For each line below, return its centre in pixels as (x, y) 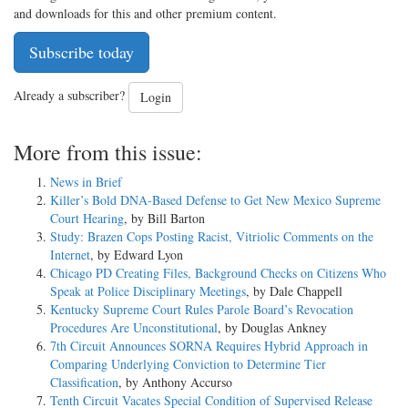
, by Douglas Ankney (272, 327)
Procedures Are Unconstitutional (134, 327)
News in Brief (86, 181)
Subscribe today (82, 51)
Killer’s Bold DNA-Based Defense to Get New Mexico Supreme (215, 199)
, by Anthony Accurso (175, 382)
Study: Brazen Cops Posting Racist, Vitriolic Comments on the (212, 236)
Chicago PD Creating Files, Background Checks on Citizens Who (218, 272)
